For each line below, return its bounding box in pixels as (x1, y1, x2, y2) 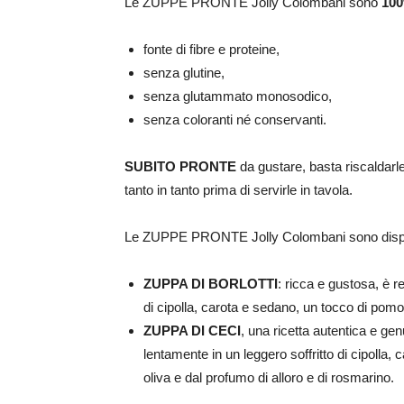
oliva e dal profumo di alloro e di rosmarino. (143, 370, 394, 386)
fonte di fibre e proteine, (143, 41, 280, 58)
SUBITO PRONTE (124, 159, 236, 175)
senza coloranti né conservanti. (143, 112, 326, 128)
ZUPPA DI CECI (143, 323, 241, 339)
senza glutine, (143, 65, 225, 81)
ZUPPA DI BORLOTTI (143, 276, 278, 292)
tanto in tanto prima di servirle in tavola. (124, 182, 353, 198)
